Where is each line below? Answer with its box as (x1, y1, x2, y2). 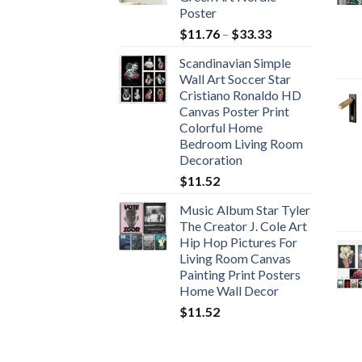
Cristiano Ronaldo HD (179, 86, 301, 103)
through (271, 75, 314, 91)
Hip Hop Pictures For (179, 234, 297, 250)
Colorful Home (179, 119, 263, 135)
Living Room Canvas (179, 250, 291, 266)
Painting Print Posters (179, 266, 301, 282)
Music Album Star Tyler (179, 201, 310, 217)
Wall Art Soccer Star (179, 70, 291, 86)
